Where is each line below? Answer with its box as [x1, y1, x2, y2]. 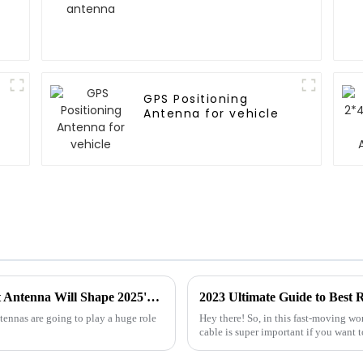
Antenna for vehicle [143, 105, 280, 122]
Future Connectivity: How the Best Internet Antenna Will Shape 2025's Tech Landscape [147, 289, 160, 304]
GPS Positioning [143, 91, 249, 108]
